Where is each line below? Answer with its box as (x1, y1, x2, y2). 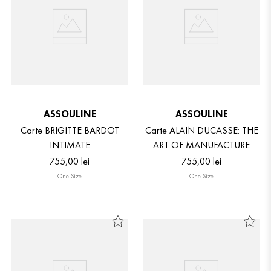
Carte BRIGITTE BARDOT (20, 123, 119, 137)
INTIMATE (49, 138, 90, 151)
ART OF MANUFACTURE (153, 138, 250, 151)
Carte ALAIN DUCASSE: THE (145, 123, 258, 137)
